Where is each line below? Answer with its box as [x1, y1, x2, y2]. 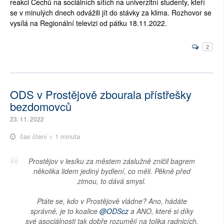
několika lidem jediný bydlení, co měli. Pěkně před [33, 166, 190, 176]
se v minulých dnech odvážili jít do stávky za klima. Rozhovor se [10, 7, 211, 17]
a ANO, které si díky [128, 206, 193, 216]
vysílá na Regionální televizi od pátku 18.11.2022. [10, 17, 167, 28]
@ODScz [99, 206, 128, 216]
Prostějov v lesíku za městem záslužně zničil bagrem [28, 156, 195, 166]
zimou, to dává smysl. [77, 176, 146, 186]
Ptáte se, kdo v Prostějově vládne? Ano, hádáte [36, 196, 187, 206]
